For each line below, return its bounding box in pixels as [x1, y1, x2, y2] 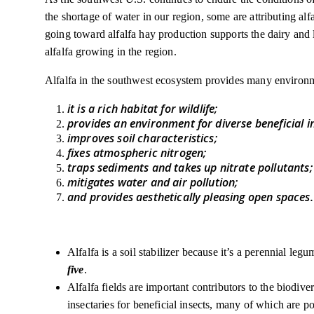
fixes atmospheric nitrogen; [67, 145, 210, 161]
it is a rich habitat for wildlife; [67, 101, 218, 116]
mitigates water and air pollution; [67, 175, 241, 190]
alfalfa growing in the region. [45, 46, 179, 57]
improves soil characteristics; [67, 130, 220, 146]
